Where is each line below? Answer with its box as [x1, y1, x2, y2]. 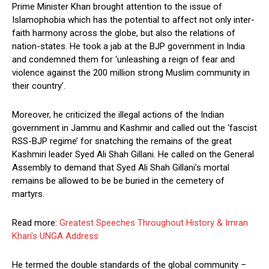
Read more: [12, 217, 59, 229]
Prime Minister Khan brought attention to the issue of [12, 1, 222, 13]
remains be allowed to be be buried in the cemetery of [12, 175, 225, 187]
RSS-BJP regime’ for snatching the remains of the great [12, 136, 232, 147]
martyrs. [12, 189, 44, 200]
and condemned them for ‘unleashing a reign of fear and [12, 54, 235, 65]
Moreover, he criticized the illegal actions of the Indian [12, 109, 224, 121]
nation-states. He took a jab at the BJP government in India [12, 41, 245, 52]
